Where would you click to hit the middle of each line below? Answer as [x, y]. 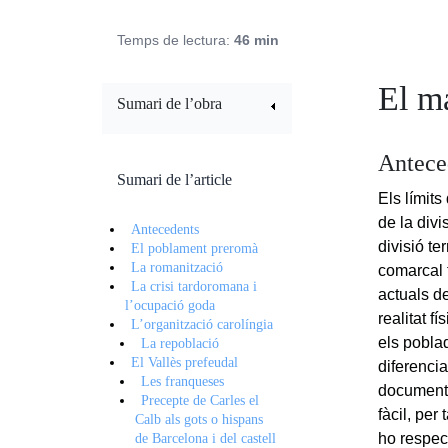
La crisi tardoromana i [194, 286]
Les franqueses [183, 381]
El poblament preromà [195, 248]
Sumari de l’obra [169, 103]
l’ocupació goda [170, 305]
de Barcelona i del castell [205, 438]
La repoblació [180, 343]
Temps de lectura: [175, 39]
